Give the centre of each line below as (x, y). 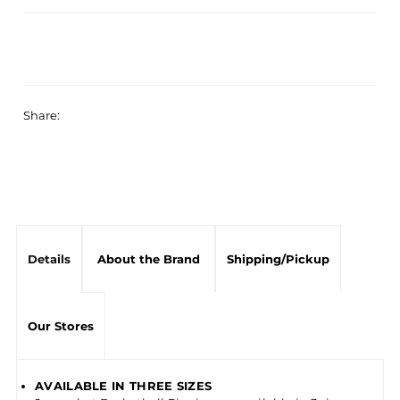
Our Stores (61, 325)
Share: (42, 115)
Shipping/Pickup (278, 258)
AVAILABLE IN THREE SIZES (124, 385)
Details (49, 258)
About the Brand (149, 258)
